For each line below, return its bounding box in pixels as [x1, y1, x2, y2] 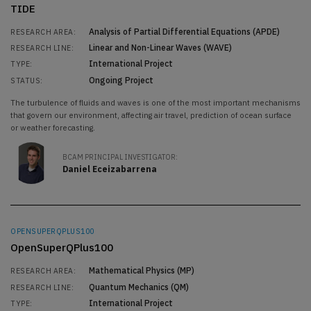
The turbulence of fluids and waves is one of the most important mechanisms [10, 97, 301, 108]
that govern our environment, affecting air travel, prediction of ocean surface [10, 110, 292, 121]
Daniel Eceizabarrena [62, 164, 157, 175]
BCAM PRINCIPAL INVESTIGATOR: [62, 152, 178, 162]
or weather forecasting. [10, 122, 95, 133]
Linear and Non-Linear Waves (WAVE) [88, 42, 232, 53]
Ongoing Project [88, 74, 153, 85]
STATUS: [10, 75, 43, 85]
